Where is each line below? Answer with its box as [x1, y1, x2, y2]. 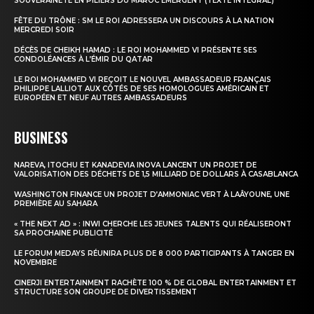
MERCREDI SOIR [14, 25, 74, 34]
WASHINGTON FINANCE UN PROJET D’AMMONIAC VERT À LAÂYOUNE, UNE [14, 189, 289, 199]
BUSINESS [14, 126, 68, 148]
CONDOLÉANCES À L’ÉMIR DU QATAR [14, 54, 153, 64]
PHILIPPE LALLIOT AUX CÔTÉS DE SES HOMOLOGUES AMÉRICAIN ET [14, 83, 269, 93]
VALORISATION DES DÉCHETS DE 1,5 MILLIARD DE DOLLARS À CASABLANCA [14, 169, 298, 179]
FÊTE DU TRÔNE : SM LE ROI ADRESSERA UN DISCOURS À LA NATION [14, 15, 274, 25]
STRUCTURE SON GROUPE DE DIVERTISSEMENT [14, 287, 197, 296]
